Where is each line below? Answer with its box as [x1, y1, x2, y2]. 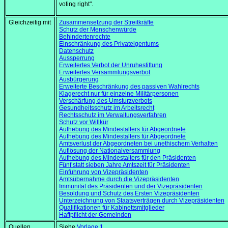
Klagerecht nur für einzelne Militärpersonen [59, 90, 179, 98]
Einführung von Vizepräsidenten [59, 168, 148, 176]
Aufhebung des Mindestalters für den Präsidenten [59, 154, 196, 162]
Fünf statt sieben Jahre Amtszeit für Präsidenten [59, 161, 190, 169]
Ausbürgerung [59, 76, 99, 83]
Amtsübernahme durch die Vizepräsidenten [59, 176, 179, 183]
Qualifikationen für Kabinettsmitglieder [59, 204, 164, 212]
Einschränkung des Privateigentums [59, 40, 159, 48]
